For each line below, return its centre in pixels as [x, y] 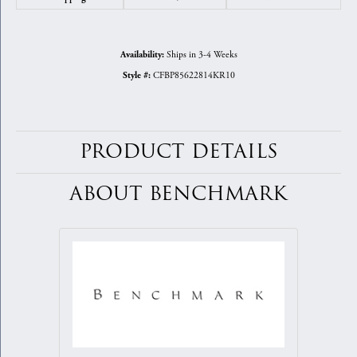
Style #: [136, 76]
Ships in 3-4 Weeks [202, 55]
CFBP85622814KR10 [194, 76]
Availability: [142, 55]
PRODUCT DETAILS [178, 152]
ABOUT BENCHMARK [178, 194]
